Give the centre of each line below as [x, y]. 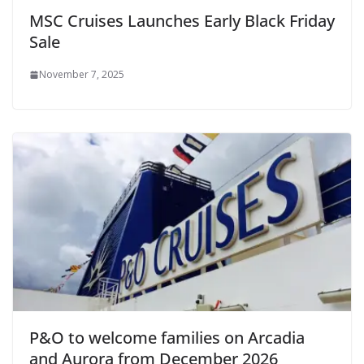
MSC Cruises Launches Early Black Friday [182, 21]
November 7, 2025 [82, 75]
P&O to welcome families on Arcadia [167, 337]
